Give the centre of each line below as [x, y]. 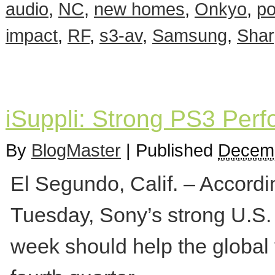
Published [177, 150]
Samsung [190, 35]
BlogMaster [76, 150]
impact [32, 35]
